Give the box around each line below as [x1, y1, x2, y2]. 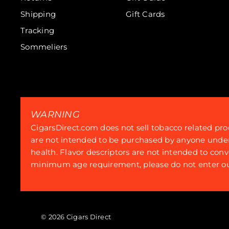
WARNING [31, 109, 80, 120]
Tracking [20, 26, 54, 35]
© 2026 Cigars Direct [41, 213, 111, 221]
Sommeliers [20, 42, 67, 52]
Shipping [20, 9, 56, 19]
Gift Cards [126, 9, 165, 19]
